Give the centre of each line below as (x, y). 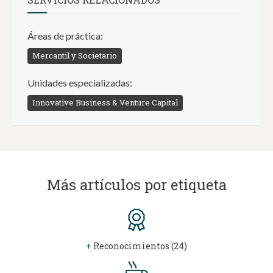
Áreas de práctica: (65, 36)
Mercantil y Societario (75, 56)
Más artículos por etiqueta (136, 185)
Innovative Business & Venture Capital (105, 103)
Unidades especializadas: (80, 83)
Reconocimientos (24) (139, 246)
